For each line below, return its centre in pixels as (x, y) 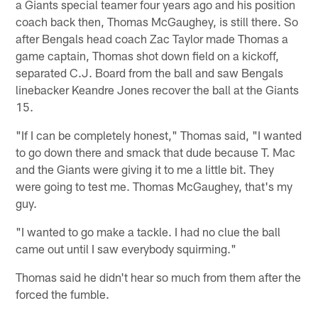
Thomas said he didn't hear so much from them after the (159, 276)
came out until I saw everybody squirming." (126, 248)
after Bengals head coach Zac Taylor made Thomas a (152, 38)
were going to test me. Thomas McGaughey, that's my (154, 186)
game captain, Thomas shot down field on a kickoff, (148, 55)
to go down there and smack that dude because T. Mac (156, 152)
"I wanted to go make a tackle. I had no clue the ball (148, 231)
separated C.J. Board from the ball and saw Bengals (150, 72)
